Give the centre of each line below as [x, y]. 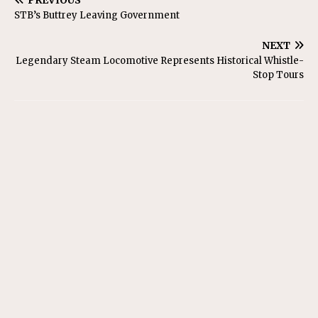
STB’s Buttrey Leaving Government [97, 15]
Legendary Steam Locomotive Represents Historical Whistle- [160, 61]
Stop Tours [278, 75]
